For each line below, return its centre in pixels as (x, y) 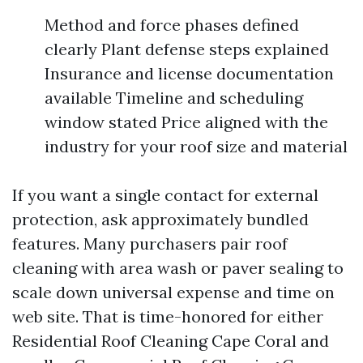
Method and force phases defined (172, 25)
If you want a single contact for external (165, 195)
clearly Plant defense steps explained (187, 49)
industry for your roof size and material (196, 146)
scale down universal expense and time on (173, 292)
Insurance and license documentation (189, 73)
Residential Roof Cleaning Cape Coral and (171, 341)
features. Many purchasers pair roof (150, 243)
